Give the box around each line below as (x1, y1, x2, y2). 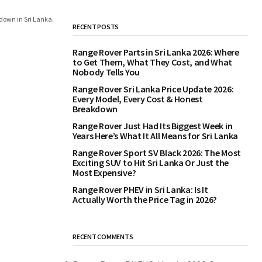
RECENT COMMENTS (73, 232, 133, 242)
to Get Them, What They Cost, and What (73, 56, 233, 68)
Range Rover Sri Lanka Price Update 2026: (73, 83, 234, 95)
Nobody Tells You (73, 66, 140, 78)
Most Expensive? (73, 167, 136, 179)
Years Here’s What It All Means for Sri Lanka (73, 130, 238, 142)
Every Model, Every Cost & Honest (73, 93, 203, 105)
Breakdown (73, 103, 118, 115)
